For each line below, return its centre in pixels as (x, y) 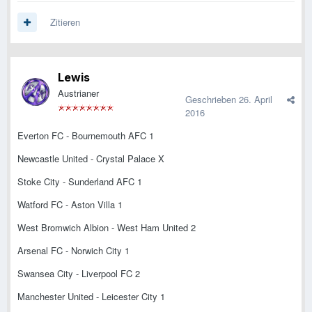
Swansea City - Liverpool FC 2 (79, 274)
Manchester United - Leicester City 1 (91, 297)
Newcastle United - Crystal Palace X (91, 159)
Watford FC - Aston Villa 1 (70, 205)
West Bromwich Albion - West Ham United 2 (107, 228)
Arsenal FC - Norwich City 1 (73, 251)
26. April (256, 100)
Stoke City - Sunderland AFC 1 (80, 182)
